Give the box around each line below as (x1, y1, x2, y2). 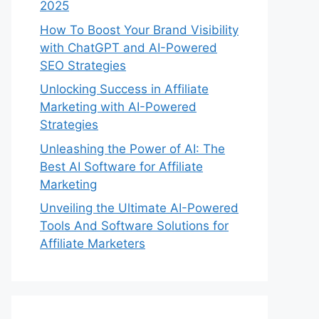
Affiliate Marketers (40, 236, 145, 251)
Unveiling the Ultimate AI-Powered (40, 201, 239, 215)
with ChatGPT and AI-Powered (40, 40, 217, 55)
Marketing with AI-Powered (40, 100, 197, 114)
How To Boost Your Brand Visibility (40, 22, 239, 37)
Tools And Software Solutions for (40, 219, 229, 233)
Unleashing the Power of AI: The (40, 141, 225, 156)
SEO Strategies (40, 58, 126, 73)
